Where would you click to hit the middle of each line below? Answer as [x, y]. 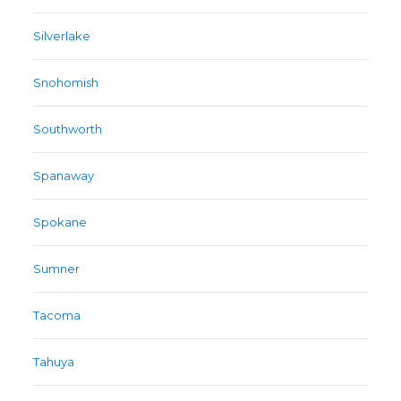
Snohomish [66, 83]
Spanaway [64, 176]
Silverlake [62, 36]
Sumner [57, 269]
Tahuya [54, 362]
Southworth [68, 129]
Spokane [60, 222]
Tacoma [57, 316]
